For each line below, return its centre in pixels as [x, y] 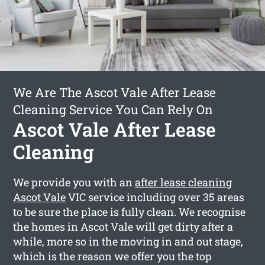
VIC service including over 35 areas [155, 197]
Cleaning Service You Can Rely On [113, 109]
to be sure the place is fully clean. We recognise [130, 211]
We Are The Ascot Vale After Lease [115, 92]
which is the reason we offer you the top [113, 256]
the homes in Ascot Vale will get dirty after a [123, 226]
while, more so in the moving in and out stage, [128, 241]
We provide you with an [74, 182]
